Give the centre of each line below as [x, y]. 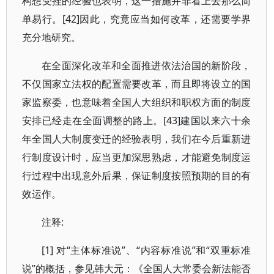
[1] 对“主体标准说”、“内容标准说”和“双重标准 [146, 250]
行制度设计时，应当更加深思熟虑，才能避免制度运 [137, 157]
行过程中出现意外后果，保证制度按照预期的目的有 [137, 176]
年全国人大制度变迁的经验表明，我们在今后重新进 [137, 139]
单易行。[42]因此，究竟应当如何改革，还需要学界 [137, 19]
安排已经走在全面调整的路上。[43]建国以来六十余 [137, 120]
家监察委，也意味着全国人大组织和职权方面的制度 [137, 102]
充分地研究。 [51, 37]
